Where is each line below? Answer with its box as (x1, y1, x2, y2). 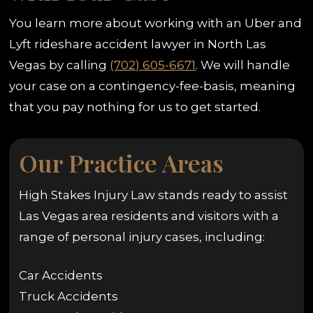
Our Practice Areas (18, 146, 224, 179)
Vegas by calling (9, 58, 110, 73)
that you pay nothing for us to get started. (9, 100, 261, 115)
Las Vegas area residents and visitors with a (18, 208, 279, 223)
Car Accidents (18, 268, 103, 283)
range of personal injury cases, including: (18, 229, 265, 244)
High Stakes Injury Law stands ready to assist (18, 187, 288, 202)
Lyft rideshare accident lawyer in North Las (9, 37, 267, 52)
